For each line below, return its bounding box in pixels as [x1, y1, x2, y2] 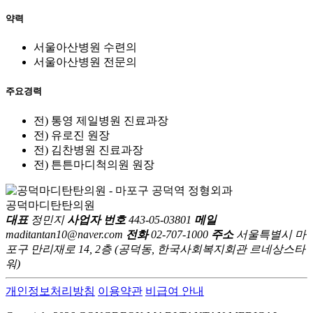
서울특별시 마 [233, 228, 306, 240]
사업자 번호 [67, 213, 126, 226]
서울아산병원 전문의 [34, 56, 137, 68]
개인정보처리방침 [6, 284, 95, 297]
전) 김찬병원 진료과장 [34, 143, 143, 156]
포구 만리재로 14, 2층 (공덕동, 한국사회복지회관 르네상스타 [6, 242, 305, 255]
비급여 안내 [145, 284, 204, 297]
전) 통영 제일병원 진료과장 [34, 114, 168, 126]
